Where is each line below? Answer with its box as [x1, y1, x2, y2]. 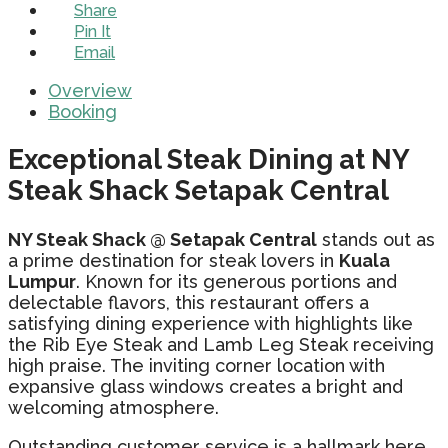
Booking [48, 100, 117, 122]
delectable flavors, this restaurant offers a [8, 291, 369, 313]
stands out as [317, 228, 435, 250]
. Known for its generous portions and [76, 270, 397, 292]
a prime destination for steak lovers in [8, 249, 339, 271]
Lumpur [8, 270, 76, 292]
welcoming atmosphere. [8, 396, 219, 418]
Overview [48, 79, 132, 101]
